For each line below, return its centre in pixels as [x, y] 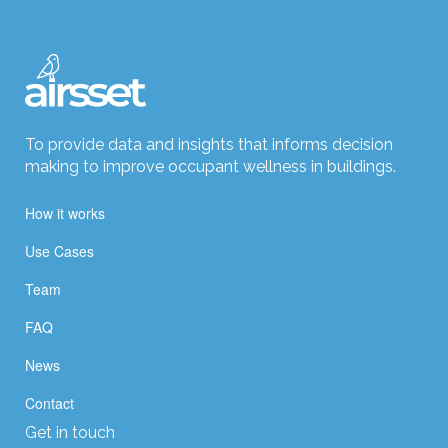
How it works [65, 212]
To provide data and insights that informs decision [209, 144]
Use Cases [59, 250]
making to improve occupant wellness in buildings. [210, 166]
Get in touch [70, 432]
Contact [49, 402]
